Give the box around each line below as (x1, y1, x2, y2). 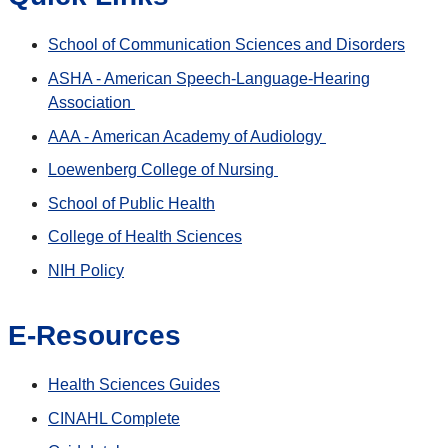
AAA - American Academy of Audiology (48, 127, 326, 145)
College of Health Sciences (48, 228, 242, 246)
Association (48, 94, 135, 111)
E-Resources (8, 319, 181, 351)
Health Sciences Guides (48, 375, 220, 393)
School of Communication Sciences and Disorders (48, 36, 405, 54)
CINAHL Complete (48, 409, 180, 427)
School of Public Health (48, 194, 215, 212)
